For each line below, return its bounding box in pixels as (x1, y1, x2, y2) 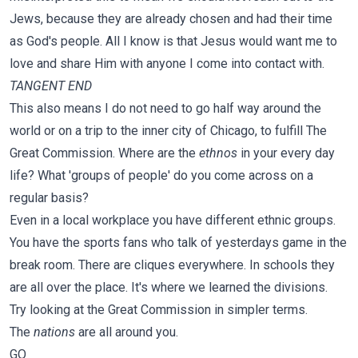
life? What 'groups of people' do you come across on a (10, 168, 313, 183)
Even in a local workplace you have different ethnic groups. (10, 213, 336, 228)
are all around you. (75, 324, 181, 340)
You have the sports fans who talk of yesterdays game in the (10, 235, 347, 250)
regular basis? (10, 190, 89, 205)
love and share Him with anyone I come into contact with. (10, 56, 328, 71)
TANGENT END (10, 78, 92, 93)
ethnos (199, 145, 241, 161)
